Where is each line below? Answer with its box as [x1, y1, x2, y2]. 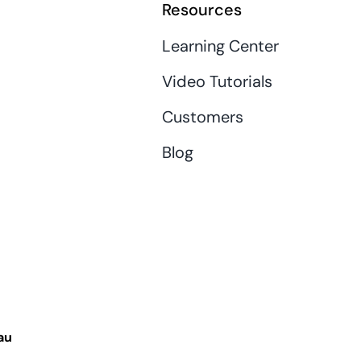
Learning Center [161, 35, 279, 56]
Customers [161, 106, 243, 127]
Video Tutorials [161, 70, 272, 92]
